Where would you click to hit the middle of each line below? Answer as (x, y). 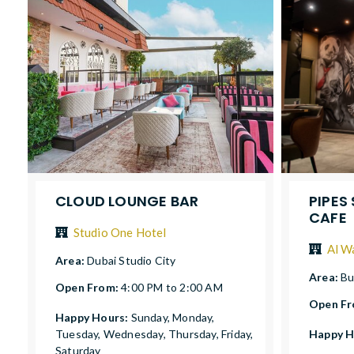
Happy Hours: (93, 318)
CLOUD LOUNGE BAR (127, 201)
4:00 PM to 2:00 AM (172, 288)
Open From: (88, 288)
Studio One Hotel (120, 233)
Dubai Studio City (132, 261)
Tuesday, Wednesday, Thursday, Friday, (154, 334)
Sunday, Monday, (173, 318)
